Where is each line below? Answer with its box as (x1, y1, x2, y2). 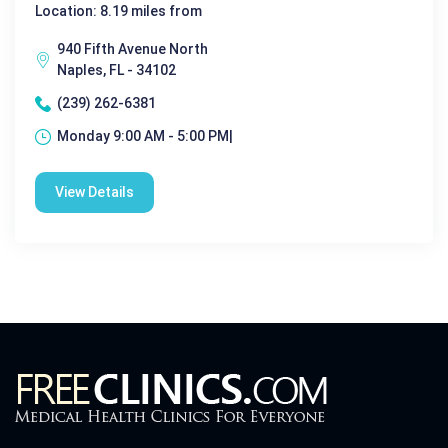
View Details (55, 184, 134, 200)
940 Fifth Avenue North (57, 41, 208, 57)
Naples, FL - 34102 (57, 62, 176, 78)
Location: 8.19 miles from (35, 3, 202, 19)
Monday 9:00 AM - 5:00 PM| (57, 128, 233, 144)
